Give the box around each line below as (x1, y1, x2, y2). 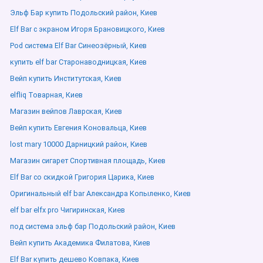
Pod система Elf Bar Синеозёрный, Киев (10, 41, 147, 50)
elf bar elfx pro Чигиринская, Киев (10, 205, 125, 214)
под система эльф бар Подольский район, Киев (10, 222, 176, 231)
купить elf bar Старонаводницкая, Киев (10, 58, 147, 66)
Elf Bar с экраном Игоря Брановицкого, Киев (10, 25, 165, 33)
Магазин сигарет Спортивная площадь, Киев (10, 156, 166, 165)
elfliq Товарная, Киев (10, 90, 83, 99)
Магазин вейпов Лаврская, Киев (10, 107, 122, 116)
